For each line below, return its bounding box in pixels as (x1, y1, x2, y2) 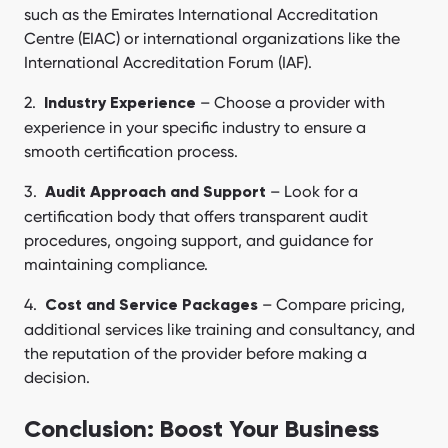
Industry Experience (44, 96, 196, 113)
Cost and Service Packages (45, 298, 258, 315)
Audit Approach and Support (45, 185, 266, 202)
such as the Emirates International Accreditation (24, 5, 378, 25)
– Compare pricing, (258, 295, 405, 315)
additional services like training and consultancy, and (24, 320, 415, 340)
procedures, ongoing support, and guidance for (24, 231, 373, 251)
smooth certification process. (24, 142, 238, 162)
